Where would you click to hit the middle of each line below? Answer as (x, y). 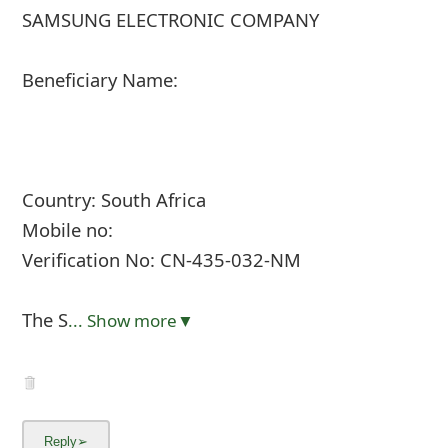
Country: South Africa (113, 200)
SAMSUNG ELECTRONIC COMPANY (170, 20)
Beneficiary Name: (99, 80)
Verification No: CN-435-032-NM (161, 260)
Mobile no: (67, 230)
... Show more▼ (130, 321)
